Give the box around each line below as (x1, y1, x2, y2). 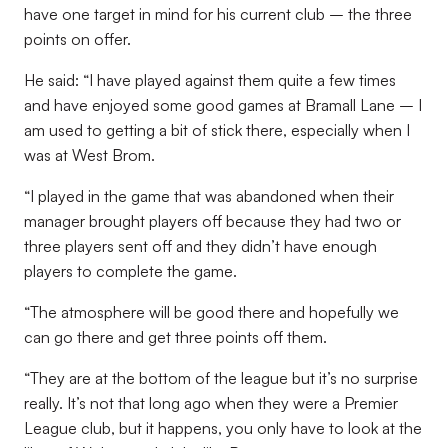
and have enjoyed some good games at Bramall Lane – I (24, 95, 422, 115)
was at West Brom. (24, 145, 155, 165)
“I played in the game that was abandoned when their (24, 186, 394, 206)
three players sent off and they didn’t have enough (24, 236, 377, 256)
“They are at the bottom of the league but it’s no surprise (24, 368, 418, 388)
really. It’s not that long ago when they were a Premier (24, 393, 398, 413)
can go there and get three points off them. (24, 327, 327, 347)
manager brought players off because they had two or (24, 211, 401, 231)
